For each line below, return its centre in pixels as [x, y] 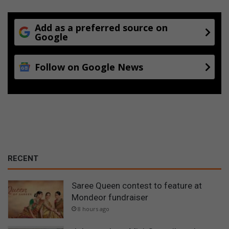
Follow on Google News [89, 67]
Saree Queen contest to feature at [137, 185]
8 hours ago [94, 209]
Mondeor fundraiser [110, 197]
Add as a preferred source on [101, 27]
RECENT [23, 158]
